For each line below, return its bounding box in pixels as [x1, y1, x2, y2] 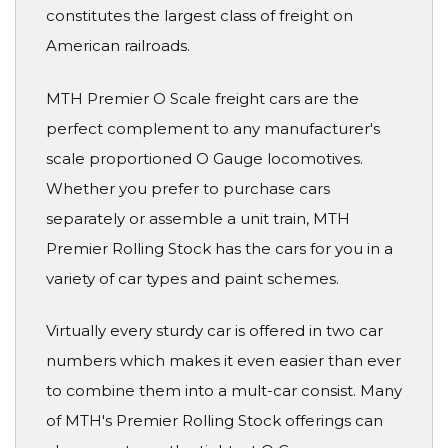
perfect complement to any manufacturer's [46, 118, 380, 138]
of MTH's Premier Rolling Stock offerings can [46, 411, 383, 431]
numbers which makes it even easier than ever [46, 351, 401, 371]
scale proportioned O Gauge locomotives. [46, 148, 363, 168]
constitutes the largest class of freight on [46, 6, 353, 26]
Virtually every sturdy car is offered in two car [46, 321, 383, 341]
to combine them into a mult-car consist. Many [46, 381, 402, 401]
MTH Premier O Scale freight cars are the [46, 88, 359, 108]
